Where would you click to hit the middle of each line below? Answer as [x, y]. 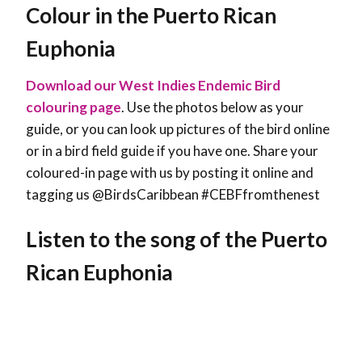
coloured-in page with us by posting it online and [170, 173]
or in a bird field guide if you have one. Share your [172, 151]
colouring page [74, 107]
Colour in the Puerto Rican [151, 16]
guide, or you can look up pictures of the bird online [178, 129]
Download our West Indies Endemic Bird [153, 86]
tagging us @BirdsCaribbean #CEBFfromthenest [173, 195]
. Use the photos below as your [213, 107]
